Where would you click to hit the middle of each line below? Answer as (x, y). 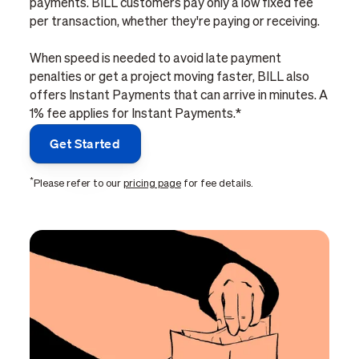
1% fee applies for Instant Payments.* (135, 115)
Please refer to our (78, 184)
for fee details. (217, 184)
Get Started (85, 144)
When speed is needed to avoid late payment (155, 60)
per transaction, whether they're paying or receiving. (174, 23)
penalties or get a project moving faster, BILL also (169, 78)
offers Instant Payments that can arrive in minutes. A (178, 97)
